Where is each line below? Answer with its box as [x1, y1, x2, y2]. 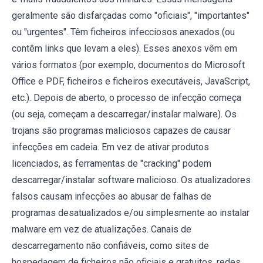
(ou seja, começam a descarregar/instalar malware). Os [12, 109, 237, 120]
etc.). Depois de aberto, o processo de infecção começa [12, 92, 241, 104]
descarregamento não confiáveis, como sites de [12, 240, 209, 252]
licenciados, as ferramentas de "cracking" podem [12, 158, 211, 170]
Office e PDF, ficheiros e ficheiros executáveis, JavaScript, [12, 76, 250, 87]
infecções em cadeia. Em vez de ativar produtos [12, 141, 209, 153]
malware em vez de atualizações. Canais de [12, 224, 191, 235]
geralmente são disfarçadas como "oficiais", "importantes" [12, 10, 249, 22]
